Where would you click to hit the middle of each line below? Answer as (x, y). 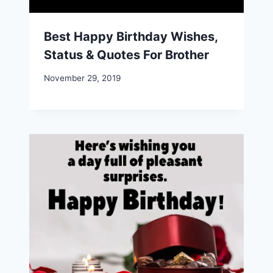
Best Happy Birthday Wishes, (131, 36)
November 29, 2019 (82, 78)
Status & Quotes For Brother (126, 55)
